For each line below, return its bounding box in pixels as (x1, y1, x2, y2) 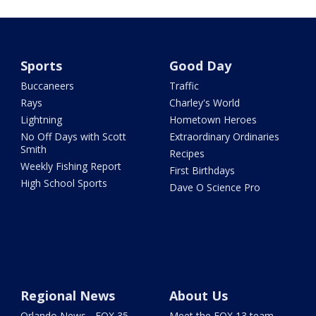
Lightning (20, 113, 63, 127)
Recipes (169, 147, 205, 161)
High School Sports (20, 176, 108, 190)
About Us (169, 287, 228, 305)
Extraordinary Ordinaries (169, 130, 279, 144)
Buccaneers (20, 79, 75, 93)
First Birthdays (169, 164, 235, 178)
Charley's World (169, 96, 240, 110)
